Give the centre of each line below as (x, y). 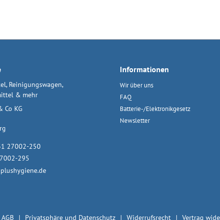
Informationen (144, 69)
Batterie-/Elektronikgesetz (155, 109)
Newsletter (135, 121)
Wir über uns (137, 85)
